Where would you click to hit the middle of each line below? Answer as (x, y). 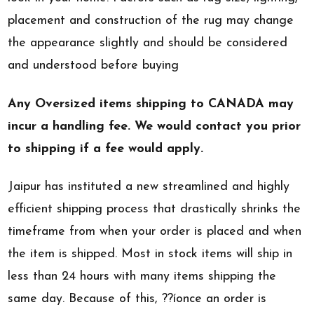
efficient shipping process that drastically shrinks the (155, 210)
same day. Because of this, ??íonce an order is (137, 299)
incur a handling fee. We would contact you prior (155, 126)
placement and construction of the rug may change (151, 21)
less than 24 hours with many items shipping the (142, 277)
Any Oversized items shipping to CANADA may (151, 104)
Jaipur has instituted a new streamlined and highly (149, 187)
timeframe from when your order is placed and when (155, 232)
